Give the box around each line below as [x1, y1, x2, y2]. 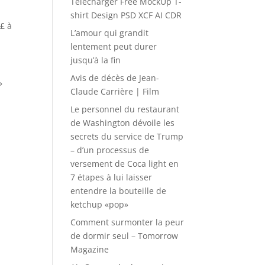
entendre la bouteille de [70, 185, 167, 196]
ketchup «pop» [70, 199, 129, 210]
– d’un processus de [70, 144, 150, 156]
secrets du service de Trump [70, 131, 184, 142]
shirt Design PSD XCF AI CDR [70, 9, 182, 21]
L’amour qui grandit [70, 27, 149, 38]
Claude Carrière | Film [70, 86, 160, 97]
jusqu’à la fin [70, 54, 121, 66]
